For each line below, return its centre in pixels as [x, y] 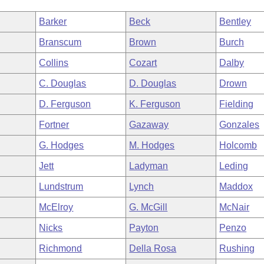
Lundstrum [61, 187]
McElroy [56, 207]
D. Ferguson [65, 104]
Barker [53, 22]
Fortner [54, 125]
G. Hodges [62, 145]
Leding [234, 166]
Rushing [237, 248]
